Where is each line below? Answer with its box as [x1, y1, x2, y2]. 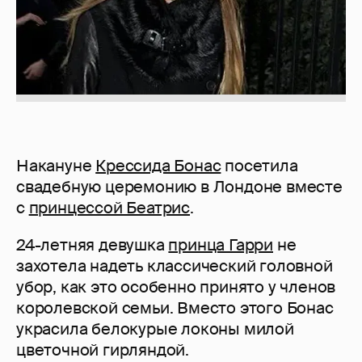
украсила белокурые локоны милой [16, 318, 294, 340]
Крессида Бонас [95, 155, 221, 177]
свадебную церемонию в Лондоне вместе [16, 176, 343, 198]
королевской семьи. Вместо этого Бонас [16, 297, 334, 319]
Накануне [16, 155, 96, 177]
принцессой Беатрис [28, 197, 191, 219]
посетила [221, 155, 298, 177]
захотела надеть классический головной [16, 255, 333, 277]
